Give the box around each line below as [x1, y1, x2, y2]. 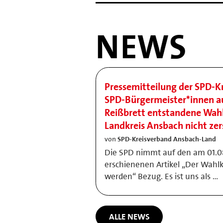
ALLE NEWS [109, 211, 150, 222]
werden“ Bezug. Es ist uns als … [105, 171, 218, 182]
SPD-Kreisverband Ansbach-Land [117, 134, 216, 144]
